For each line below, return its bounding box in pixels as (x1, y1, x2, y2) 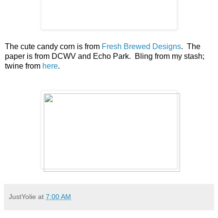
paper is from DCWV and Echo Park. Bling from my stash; (5, 52, 204, 60)
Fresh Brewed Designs (102, 42, 181, 51)
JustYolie (9, 192, 36, 200)
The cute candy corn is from (5, 42, 102, 51)
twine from (5, 61, 42, 70)
